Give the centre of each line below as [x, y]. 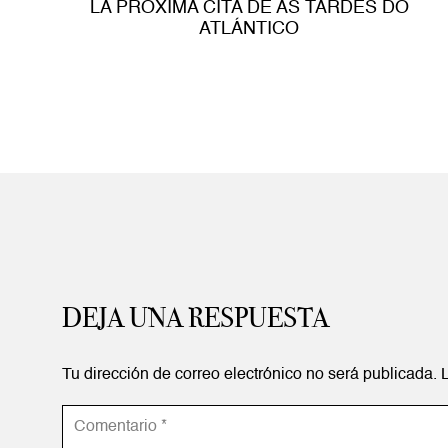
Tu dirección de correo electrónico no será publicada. [249, 374]
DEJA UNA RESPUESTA [198, 317]
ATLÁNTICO [249, 28]
